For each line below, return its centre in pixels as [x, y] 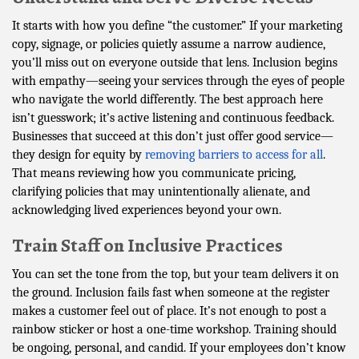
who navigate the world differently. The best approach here [167, 99]
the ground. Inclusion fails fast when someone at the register [171, 292]
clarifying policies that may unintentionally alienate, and [161, 191]
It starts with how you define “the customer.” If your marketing [177, 25]
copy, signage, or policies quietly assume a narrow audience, [169, 44]
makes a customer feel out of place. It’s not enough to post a [169, 311]
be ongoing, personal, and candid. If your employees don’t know [179, 347]
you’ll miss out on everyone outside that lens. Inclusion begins [175, 62]
